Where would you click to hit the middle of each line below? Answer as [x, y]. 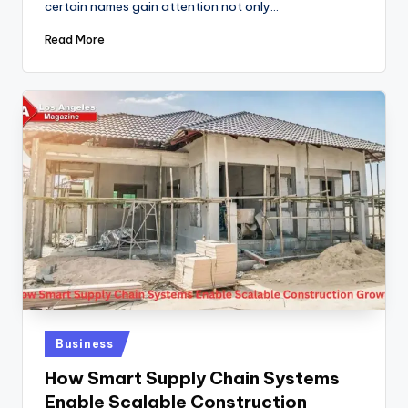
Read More [75, 39]
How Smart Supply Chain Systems [192, 378]
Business [85, 343]
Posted [65, 341]
